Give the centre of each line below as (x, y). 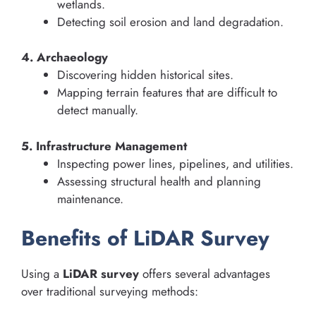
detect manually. (98, 110)
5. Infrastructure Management (104, 146)
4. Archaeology (65, 57)
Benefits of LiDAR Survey (145, 238)
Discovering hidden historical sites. (145, 75)
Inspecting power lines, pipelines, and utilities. (175, 163)
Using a (42, 274)
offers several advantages (205, 274)
